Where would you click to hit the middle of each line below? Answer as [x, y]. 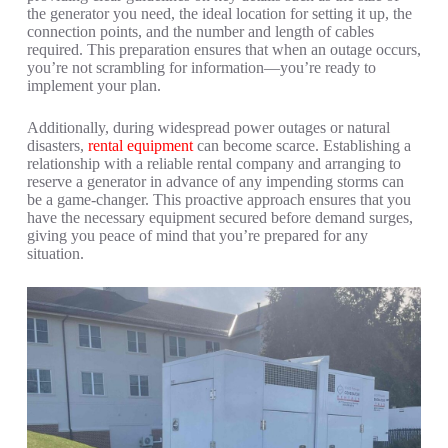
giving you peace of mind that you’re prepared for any [197, 236]
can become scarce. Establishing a [301, 146]
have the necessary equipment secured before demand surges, [219, 218]
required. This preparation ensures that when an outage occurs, [223, 50]
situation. [55, 254]
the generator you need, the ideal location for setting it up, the [219, 14]
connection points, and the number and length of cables [200, 32]
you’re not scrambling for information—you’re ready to [201, 68]
